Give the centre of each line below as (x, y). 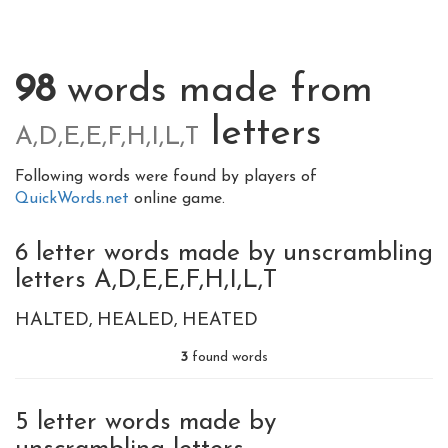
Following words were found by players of (166, 177)
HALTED (52, 320)
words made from (214, 91)
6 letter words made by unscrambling (224, 253)
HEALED (135, 320)
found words (228, 357)
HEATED (220, 320)
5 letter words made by (145, 422)
